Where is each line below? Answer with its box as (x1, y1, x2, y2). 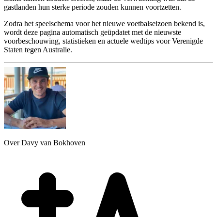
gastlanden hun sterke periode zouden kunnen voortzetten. (4, 2, 181, 11)
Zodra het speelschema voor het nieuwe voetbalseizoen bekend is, (4, 19, 205, 28)
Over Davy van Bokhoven (4, 138, 85, 147)
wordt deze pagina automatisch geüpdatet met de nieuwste (4, 28, 181, 36)
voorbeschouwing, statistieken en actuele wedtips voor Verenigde (4, 36, 203, 45)
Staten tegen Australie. (4, 45, 72, 54)
